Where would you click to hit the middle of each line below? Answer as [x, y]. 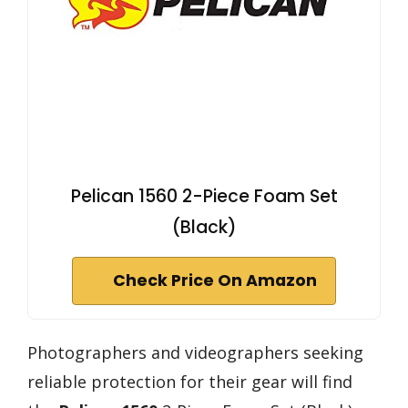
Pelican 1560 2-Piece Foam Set [204, 196]
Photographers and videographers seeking [195, 352]
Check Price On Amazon [215, 280]
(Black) [204, 227]
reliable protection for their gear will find [190, 381]
